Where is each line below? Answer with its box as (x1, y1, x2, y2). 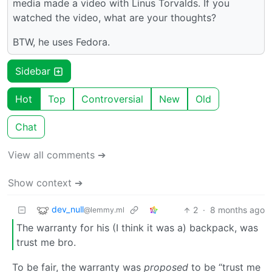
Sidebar (15, 65, 53, 78)
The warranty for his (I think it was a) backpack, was (16, 221, 258, 234)
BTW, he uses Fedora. (13, 36, 110, 49)
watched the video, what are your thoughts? (13, 12, 216, 24)
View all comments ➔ (8, 149, 106, 161)
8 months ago (210, 205, 265, 216)
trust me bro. (16, 236, 76, 248)
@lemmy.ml (84, 205, 124, 215)
